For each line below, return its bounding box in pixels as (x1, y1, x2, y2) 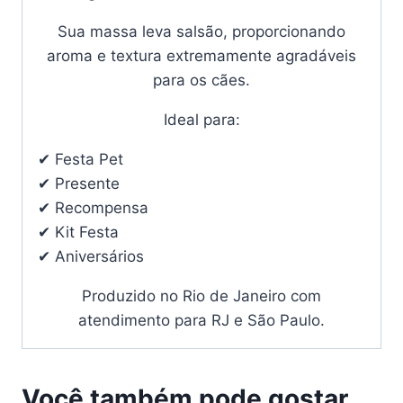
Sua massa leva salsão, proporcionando (58, 22, 345, 41)
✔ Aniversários (38, 247, 144, 266)
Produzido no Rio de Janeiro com (82, 287, 321, 306)
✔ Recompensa (38, 199, 148, 218)
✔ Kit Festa (38, 223, 119, 242)
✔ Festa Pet (38, 150, 123, 169)
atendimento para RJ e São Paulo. (78, 311, 325, 330)
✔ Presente (38, 175, 120, 193)
